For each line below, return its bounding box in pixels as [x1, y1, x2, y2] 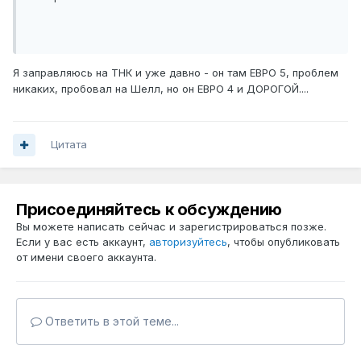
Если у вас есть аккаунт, [16, 235, 149, 249]
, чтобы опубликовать [227, 235, 340, 249]
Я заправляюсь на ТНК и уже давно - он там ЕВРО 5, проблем [13, 66, 338, 80]
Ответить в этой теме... [42, 314, 179, 329]
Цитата [51, 138, 87, 151]
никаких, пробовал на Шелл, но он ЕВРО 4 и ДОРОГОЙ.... [13, 82, 309, 96]
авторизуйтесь [149, 235, 227, 249]
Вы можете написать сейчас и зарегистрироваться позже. [16, 220, 326, 234]
